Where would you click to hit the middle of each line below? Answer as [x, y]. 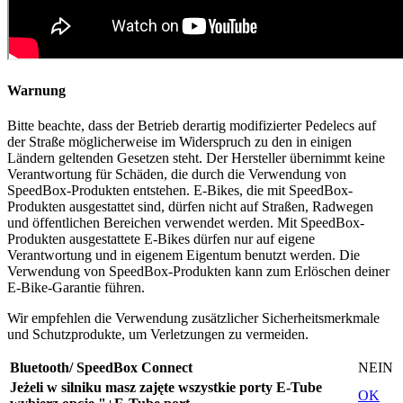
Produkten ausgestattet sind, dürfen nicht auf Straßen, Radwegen [190, 207]
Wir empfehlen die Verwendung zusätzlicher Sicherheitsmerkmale [193, 318]
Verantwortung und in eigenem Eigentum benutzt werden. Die [184, 255]
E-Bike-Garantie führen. [76, 288]
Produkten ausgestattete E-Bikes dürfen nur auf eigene [161, 239]
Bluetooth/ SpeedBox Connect [101, 368]
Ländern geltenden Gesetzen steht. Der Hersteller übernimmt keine [196, 158]
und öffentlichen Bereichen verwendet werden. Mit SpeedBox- [186, 223]
